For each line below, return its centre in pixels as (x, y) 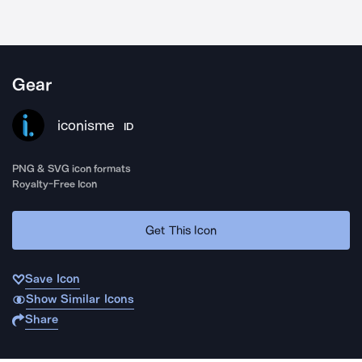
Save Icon (53, 279)
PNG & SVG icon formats (72, 168)
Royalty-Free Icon (55, 184)
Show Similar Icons (80, 299)
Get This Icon (181, 230)
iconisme (86, 125)
